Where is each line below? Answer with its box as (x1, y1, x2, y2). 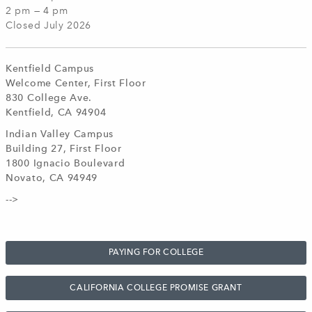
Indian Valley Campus (6, 130, 114, 139)
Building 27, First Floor (6, 144, 122, 154)
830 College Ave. (6, 93, 93, 103)
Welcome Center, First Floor (6, 79, 146, 88)
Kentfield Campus (6, 64, 95, 74)
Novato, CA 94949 (6, 173, 98, 183)
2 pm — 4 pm (6, 6, 68, 16)
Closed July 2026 (6, 21, 92, 31)
